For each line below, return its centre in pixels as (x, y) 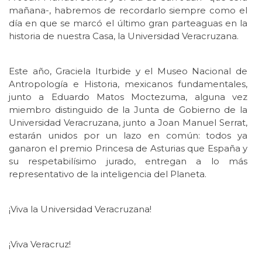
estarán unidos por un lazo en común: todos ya (128, 136)
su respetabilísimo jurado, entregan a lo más (128, 161)
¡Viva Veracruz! (40, 244)
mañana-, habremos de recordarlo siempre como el (128, 11)
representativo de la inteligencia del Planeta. (108, 174)
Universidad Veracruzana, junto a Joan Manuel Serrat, (128, 123)
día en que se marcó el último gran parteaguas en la (128, 23)
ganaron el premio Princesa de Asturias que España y (128, 149)
